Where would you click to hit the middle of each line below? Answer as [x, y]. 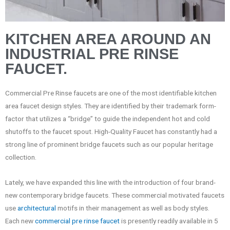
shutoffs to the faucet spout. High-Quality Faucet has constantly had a [111, 131]
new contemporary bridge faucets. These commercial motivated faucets [115, 195]
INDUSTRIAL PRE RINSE [92, 54]
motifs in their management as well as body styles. [133, 208]
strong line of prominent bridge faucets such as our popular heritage [109, 144]
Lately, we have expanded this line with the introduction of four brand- [110, 182]
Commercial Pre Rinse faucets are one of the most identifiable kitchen [111, 93]
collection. [21, 157]
